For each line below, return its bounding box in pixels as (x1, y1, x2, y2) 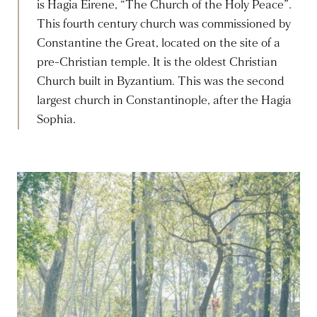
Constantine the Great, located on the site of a (37, 35, 280, 51)
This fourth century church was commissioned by (37, 16, 291, 32)
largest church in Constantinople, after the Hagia (37, 93, 292, 108)
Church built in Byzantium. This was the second (37, 74, 284, 89)
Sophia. (37, 112, 76, 127)
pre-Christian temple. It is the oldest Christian (37, 54, 277, 70)
